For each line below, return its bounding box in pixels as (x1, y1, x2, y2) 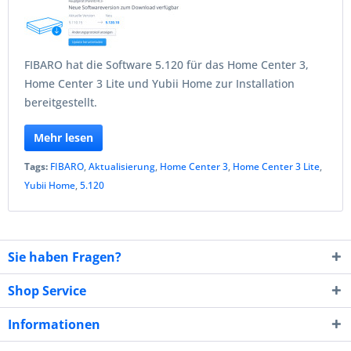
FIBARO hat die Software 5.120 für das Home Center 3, (24, 57, 309, 72)
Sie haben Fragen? (8, 248, 121, 266)
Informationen (8, 316, 100, 333)
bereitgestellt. (24, 95, 97, 110)
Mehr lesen (34, 130, 93, 145)
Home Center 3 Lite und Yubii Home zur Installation (24, 76, 295, 91)
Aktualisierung (89, 160, 155, 173)
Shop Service (8, 282, 86, 299)
